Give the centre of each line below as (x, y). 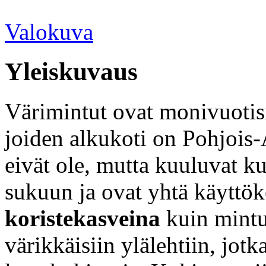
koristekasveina (83, 218)
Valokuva (49, 32)
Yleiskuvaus (71, 72)
